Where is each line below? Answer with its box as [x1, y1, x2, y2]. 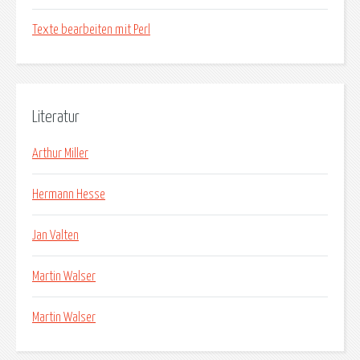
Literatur [32, 108, 80, 125]
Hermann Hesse [32, 188, 105, 202]
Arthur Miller [32, 147, 88, 161]
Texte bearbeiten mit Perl [32, 22, 150, 36]
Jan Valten [32, 229, 79, 243]
